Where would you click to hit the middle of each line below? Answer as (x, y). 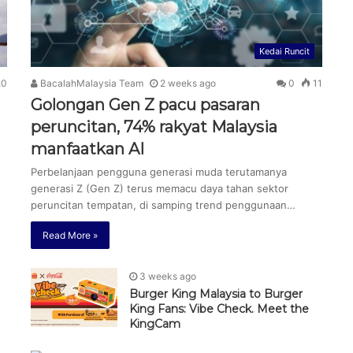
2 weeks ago (188, 84)
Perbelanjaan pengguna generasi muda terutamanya (159, 172)
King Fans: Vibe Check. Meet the (219, 309)
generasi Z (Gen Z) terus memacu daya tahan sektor (160, 189)
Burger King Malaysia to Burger (216, 294)
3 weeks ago (168, 277)
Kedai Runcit (284, 52)
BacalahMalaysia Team (91, 84)
